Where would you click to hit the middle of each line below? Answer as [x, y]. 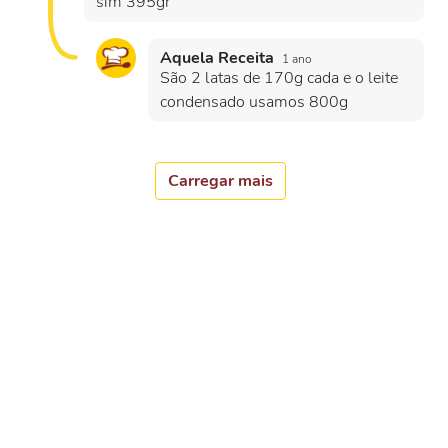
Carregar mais [220, 181]
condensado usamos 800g [254, 102]
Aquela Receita [219, 58]
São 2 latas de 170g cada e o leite [279, 78]
